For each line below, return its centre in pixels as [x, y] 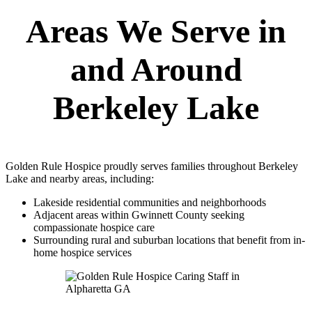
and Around [156, 70]
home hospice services [83, 253]
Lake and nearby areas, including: [80, 179]
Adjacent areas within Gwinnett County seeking [139, 215]
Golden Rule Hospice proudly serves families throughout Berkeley [152, 166]
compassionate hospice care [94, 228]
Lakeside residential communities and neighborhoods [150, 203]
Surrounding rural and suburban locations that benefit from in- [169, 240]
